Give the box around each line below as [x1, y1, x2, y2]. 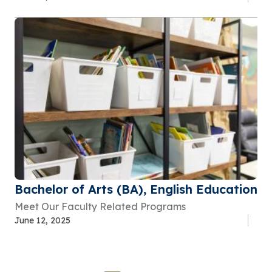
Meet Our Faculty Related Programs [15, 200, 186, 213]
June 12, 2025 [15, 215, 70, 226]
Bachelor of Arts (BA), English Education [15, 182, 257, 197]
